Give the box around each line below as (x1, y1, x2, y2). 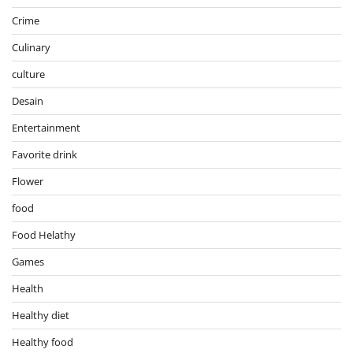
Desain (12, 94, 43, 109)
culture (12, 67, 45, 82)
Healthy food (12, 335, 73, 350)
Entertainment (12, 121, 80, 136)
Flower (12, 174, 43, 189)
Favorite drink (12, 147, 77, 162)
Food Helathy (12, 228, 76, 243)
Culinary (12, 40, 50, 55)
